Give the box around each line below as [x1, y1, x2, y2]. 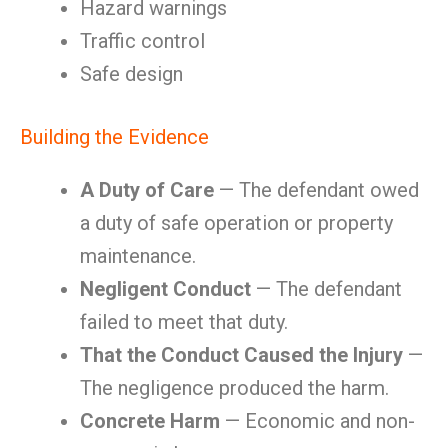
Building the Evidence [20, 125, 209, 149]
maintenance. [80, 244, 196, 268]
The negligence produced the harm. [80, 376, 389, 400]
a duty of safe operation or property [80, 211, 393, 235]
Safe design [80, 62, 183, 86]
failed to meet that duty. [80, 310, 288, 334]
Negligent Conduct [80, 277, 251, 301]
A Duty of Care [80, 178, 214, 202]
